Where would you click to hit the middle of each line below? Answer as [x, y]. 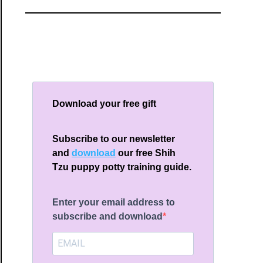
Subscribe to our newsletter [114, 139]
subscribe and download [108, 216]
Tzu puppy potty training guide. [123, 167]
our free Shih [146, 153]
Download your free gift [104, 103]
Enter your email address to [114, 202]
